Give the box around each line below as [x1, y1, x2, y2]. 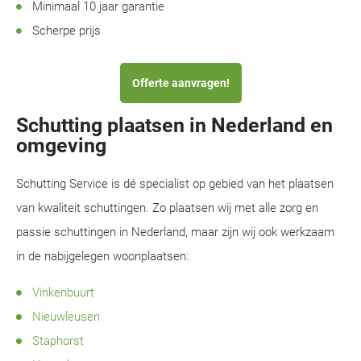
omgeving [16, 134, 106, 157]
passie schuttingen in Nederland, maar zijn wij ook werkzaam [16, 225, 334, 239]
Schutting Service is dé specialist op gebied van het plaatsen [16, 176, 334, 191]
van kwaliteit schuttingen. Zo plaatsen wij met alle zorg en [16, 201, 318, 215]
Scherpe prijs [32, 23, 101, 38]
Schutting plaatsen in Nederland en [16, 114, 333, 137]
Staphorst [32, 334, 84, 348]
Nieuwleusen [32, 309, 100, 324]
